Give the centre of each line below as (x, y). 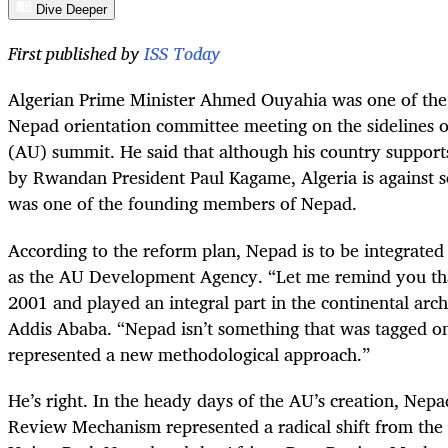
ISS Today (182, 53)
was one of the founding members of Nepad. (182, 203)
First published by (76, 53)
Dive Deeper (71, 10)
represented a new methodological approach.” (189, 353)
